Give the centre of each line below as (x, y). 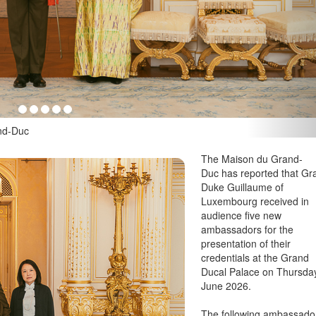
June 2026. (226, 286)
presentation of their (246, 244)
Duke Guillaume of (243, 187)
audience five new (242, 215)
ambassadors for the (248, 230)
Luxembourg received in (255, 201)
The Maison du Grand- (252, 159)
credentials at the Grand (255, 258)
